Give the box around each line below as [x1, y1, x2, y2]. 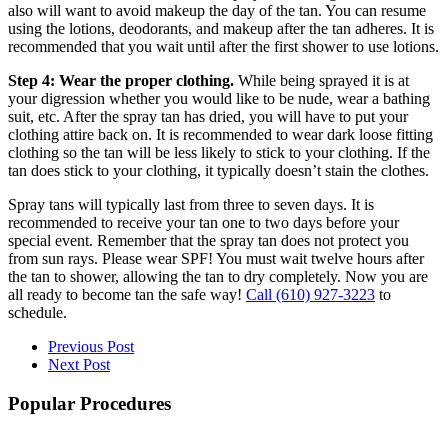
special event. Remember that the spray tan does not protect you [8, 232, 409, 250]
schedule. [8, 304, 67, 322]
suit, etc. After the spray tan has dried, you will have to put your [8, 108, 408, 126]
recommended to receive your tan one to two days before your [8, 214, 399, 232]
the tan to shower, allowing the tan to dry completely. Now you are [8, 268, 428, 286]
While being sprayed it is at [234, 72, 409, 90]
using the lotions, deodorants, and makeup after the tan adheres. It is [8, 20, 434, 38]
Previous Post [48, 338, 134, 356]
